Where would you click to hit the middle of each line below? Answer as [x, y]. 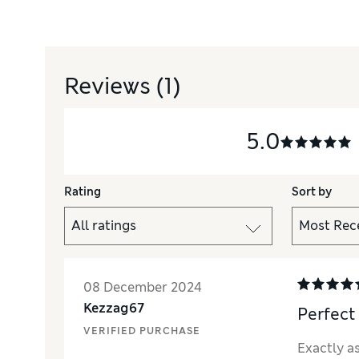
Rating [83, 191]
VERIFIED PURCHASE [142, 331]
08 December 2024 [143, 287]
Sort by [312, 191]
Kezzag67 [114, 308]
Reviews [110, 86]
